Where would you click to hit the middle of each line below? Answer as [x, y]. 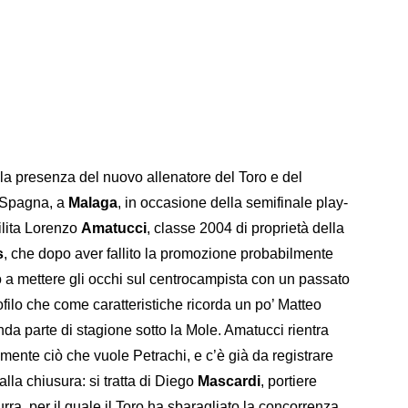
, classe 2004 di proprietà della [245, 229]
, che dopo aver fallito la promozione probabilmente [168, 254]
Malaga [93, 203]
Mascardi [229, 382]
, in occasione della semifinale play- [233, 203]
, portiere [289, 382]
